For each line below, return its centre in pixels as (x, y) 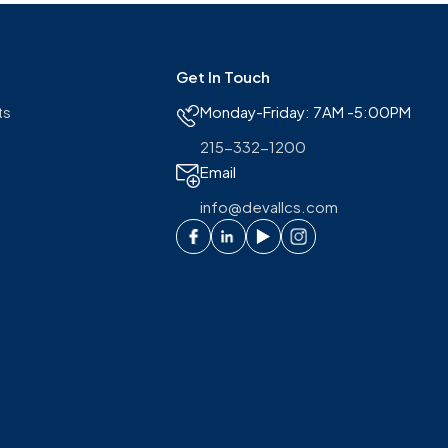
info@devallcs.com (268, 206)
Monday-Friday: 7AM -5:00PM (305, 111)
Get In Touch (222, 76)
